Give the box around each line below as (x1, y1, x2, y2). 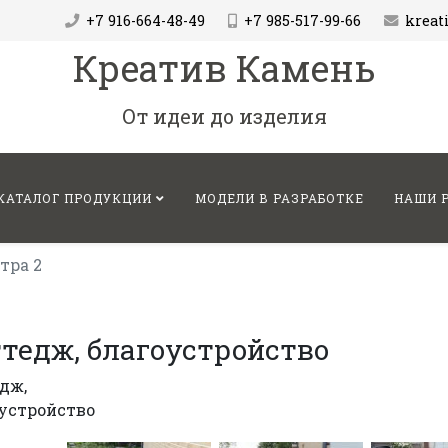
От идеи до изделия (121, 103, 327, 129)
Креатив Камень (73, 44, 375, 92)
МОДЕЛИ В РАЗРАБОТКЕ (195, 190, 364, 206)
